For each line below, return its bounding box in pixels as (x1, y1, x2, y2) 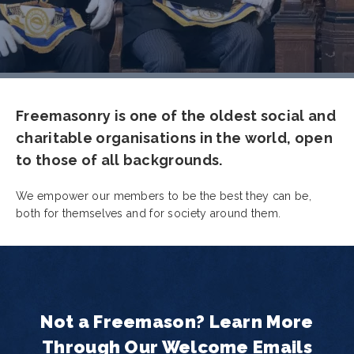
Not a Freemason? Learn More (40, 311, 314, 332)
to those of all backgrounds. (16, 152, 223, 168)
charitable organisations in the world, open (16, 130, 333, 146)
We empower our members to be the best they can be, (16, 190, 311, 202)
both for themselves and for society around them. (16, 207, 281, 220)
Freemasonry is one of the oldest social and (16, 107, 336, 124)
